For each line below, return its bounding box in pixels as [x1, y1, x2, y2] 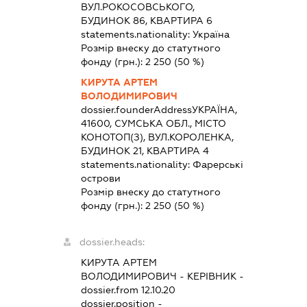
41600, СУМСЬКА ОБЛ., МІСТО [81, 118, 227, 129]
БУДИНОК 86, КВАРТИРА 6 [81, 15, 213, 26]
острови [81, 173, 121, 184]
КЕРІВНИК [187, 271, 237, 282]
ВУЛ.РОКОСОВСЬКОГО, [81, 1, 195, 12]
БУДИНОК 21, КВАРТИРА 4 [81, 145, 210, 156]
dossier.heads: [79, 236, 145, 247]
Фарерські [193, 159, 244, 170]
